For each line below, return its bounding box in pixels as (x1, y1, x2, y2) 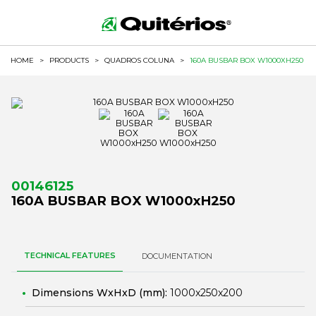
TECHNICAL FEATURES (24, 250, 116, 260)
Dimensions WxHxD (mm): (32, 286, 170, 299)
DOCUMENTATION (142, 251, 212, 261)
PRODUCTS (49, 56, 89, 65)
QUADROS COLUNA (104, 56, 174, 65)
